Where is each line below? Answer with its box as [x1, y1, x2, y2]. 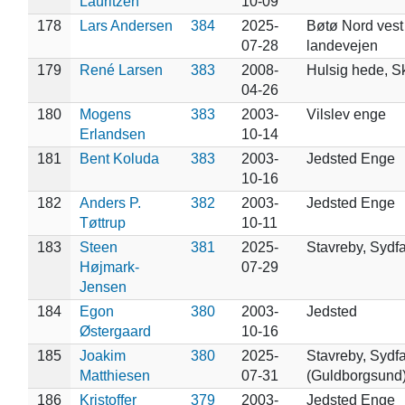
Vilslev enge [306, 106, 386, 122]
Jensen [79, 278, 127, 295]
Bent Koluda [79, 150, 159, 166]
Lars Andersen [79, 17, 173, 33]
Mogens [79, 106, 131, 122]
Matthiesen [79, 367, 150, 383]
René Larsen [79, 61, 163, 78]
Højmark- [79, 259, 139, 275]
